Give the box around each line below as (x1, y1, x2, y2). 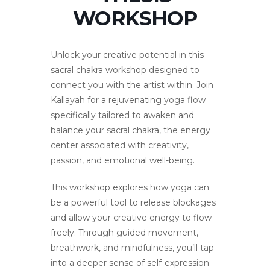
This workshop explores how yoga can (51, 182, 209, 193)
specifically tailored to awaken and (51, 110, 194, 121)
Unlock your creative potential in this (51, 49, 204, 61)
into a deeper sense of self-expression (51, 257, 209, 269)
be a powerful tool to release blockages (51, 197, 216, 209)
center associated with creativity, (51, 140, 189, 151)
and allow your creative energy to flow (51, 212, 212, 224)
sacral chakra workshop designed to (51, 64, 199, 76)
